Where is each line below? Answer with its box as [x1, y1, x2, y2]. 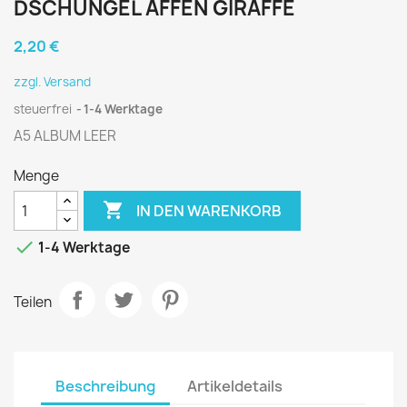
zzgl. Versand [14, 74, 91, 90]
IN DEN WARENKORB [136, 200, 283, 221]
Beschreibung [55, 376, 155, 396]
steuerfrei [14, 101, 74, 117]
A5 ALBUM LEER [14, 126, 116, 145]
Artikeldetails [187, 376, 283, 396]
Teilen [14, 292, 52, 312]
